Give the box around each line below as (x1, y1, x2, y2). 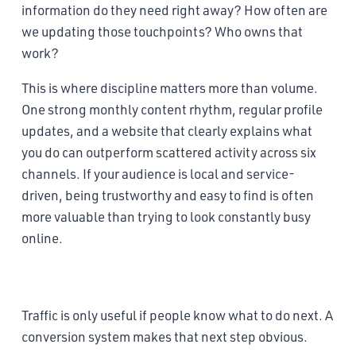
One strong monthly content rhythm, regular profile (21, 100, 323, 118)
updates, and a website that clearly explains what (21, 122, 312, 139)
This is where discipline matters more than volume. (21, 79, 318, 96)
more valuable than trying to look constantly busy (21, 207, 311, 225)
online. (21, 229, 63, 246)
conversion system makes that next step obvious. (21, 327, 308, 345)
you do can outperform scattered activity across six (21, 143, 316, 161)
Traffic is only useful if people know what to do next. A (21, 306, 333, 323)
